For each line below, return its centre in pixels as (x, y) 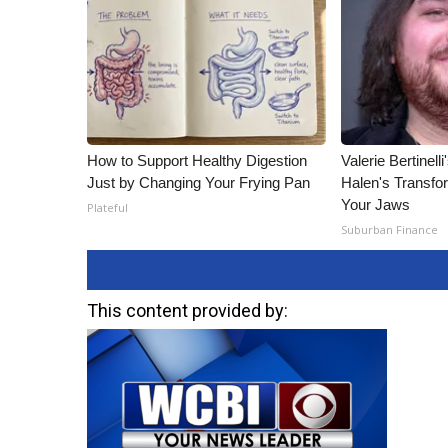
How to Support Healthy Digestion (197, 160)
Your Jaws (376, 204)
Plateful (107, 207)
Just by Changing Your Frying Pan (198, 182)
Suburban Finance (390, 229)
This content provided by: (187, 310)
